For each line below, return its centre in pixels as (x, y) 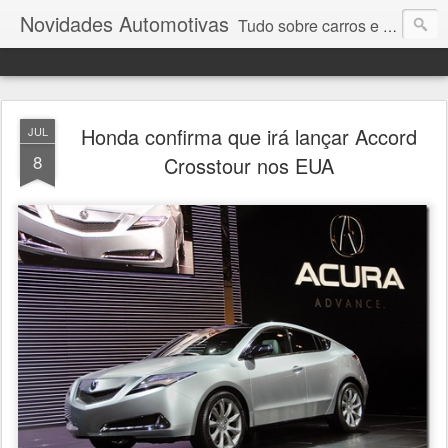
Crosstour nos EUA (249, 165)
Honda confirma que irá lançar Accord (249, 136)
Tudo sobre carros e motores (310, 25)
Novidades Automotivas (124, 23)
